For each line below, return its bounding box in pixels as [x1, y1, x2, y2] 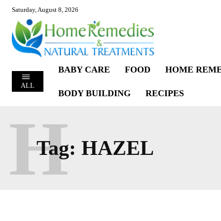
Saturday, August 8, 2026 [12, 6, 78, 13]
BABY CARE [58, 64, 110, 74]
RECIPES [145, 88, 184, 98]
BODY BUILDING [58, 88, 131, 98]
